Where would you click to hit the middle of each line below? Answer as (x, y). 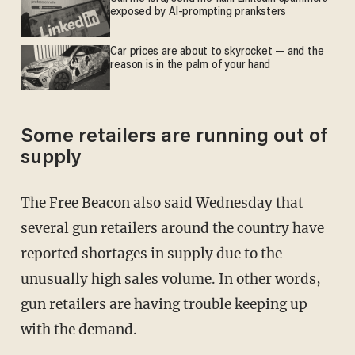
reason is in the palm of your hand (191, 66)
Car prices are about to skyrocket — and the (217, 52)
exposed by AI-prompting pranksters (198, 12)
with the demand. (78, 330)
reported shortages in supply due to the (151, 254)
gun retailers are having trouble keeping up (164, 305)
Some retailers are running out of (174, 138)
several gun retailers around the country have (172, 229)
